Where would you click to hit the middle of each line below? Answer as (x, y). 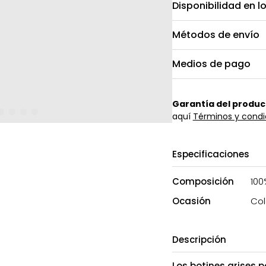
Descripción (199, 239)
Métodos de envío (216, 34)
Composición (203, 181)
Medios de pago (211, 64)
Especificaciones (210, 154)
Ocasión (191, 201)
